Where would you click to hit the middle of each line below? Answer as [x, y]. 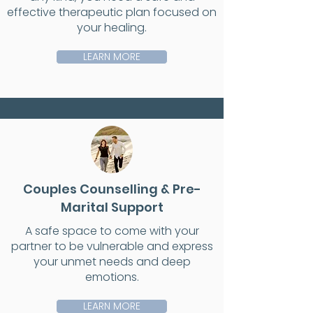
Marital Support [112, 207]
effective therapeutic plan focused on [112, 12]
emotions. [112, 277]
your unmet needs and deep [112, 262]
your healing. [112, 28]
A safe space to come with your [112, 231]
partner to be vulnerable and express [112, 246]
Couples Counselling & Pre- [112, 189]
